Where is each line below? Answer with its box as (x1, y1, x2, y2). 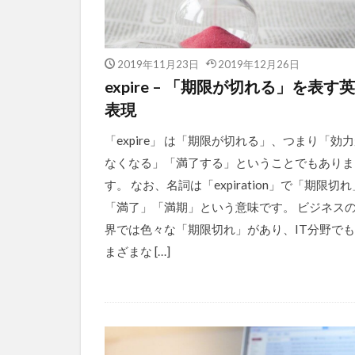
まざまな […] (105, 243, 170, 258)
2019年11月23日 (116, 58, 199, 69)
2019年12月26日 (218, 58, 300, 69)
